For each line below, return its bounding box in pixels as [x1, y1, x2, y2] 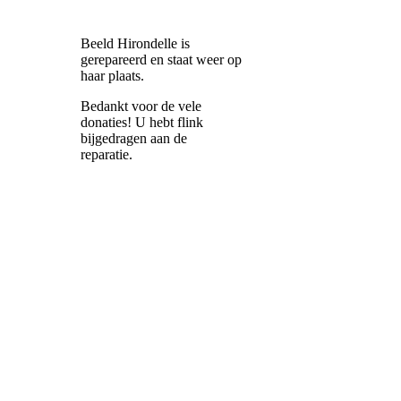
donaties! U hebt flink [81, 115, 203, 130]
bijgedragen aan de [81, 131, 187, 146]
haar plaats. [81, 68, 148, 83]
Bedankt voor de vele [81, 98, 201, 114]
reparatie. [81, 147, 132, 162]
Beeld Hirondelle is [81, 36, 190, 51]
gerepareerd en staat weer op [81, 52, 242, 67]
